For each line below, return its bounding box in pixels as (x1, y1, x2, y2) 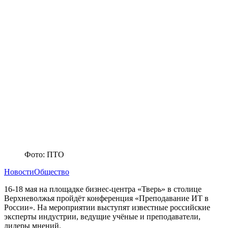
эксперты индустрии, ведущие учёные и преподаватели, (4, 212, 201, 221)
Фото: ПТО (24, 150, 64, 159)
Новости (4, 167, 34, 176)
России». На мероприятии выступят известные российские (4, 203, 210, 212)
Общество (34, 167, 69, 176)
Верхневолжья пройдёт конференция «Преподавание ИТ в (4, 193, 209, 203)
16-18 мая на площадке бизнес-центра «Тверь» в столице (4, 184, 202, 193)
